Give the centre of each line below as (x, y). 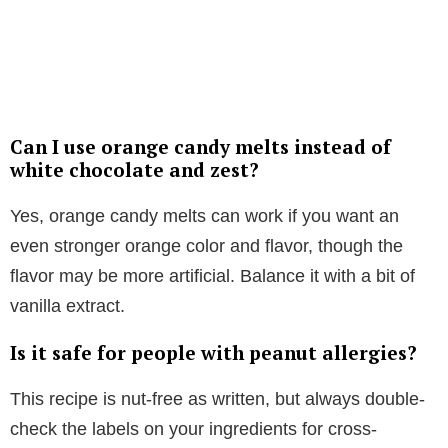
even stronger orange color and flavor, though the (206, 246)
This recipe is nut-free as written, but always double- (217, 399)
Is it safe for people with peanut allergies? (213, 353)
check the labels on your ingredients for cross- (193, 429)
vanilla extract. (67, 306)
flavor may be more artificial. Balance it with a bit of (212, 276)
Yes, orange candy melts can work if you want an (204, 216)
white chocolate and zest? (134, 170)
